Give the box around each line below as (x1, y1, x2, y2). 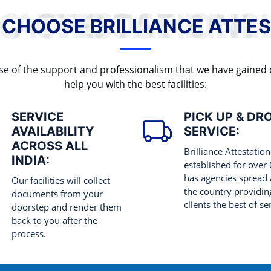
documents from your (11, 188, 103, 200)
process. (11, 227, 46, 240)
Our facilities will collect (11, 174, 110, 187)
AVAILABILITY (11, 124, 94, 139)
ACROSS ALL (11, 139, 88, 154)
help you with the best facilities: (64, 77, 207, 91)
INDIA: (11, 153, 50, 168)
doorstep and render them (11, 201, 122, 214)
